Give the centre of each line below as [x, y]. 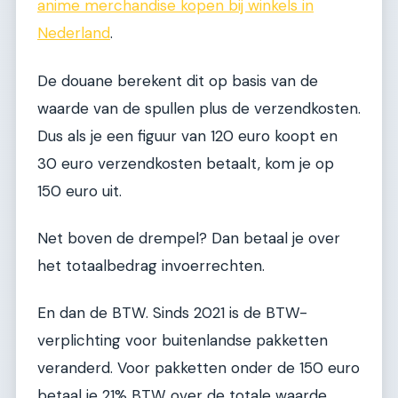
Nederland [74, 33]
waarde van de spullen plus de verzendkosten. [199, 108]
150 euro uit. [80, 191]
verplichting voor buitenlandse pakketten [183, 341]
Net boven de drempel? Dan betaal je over [189, 239]
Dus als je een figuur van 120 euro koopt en [187, 135]
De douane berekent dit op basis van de [178, 80]
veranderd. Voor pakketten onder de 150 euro [199, 368]
